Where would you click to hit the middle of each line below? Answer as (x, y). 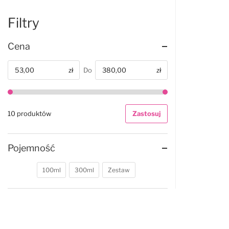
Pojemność (31, 148)
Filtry (24, 23)
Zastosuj (146, 114)
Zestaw (119, 170)
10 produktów (29, 114)
